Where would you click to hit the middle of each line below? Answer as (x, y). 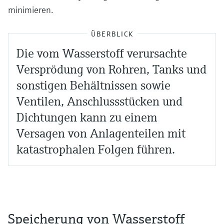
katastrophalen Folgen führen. (96, 149)
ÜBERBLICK (112, 34)
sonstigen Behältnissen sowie (93, 85)
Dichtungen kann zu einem (87, 117)
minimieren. (30, 10)
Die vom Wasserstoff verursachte (102, 53)
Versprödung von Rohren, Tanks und (111, 69)
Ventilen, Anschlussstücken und (99, 101)
